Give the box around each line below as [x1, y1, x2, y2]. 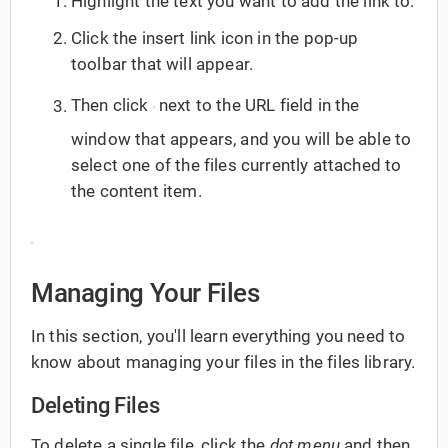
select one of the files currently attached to [71, 154, 402, 175]
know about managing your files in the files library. [31, 352, 416, 373]
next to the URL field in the [154, 95, 360, 116]
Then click [71, 95, 153, 116]
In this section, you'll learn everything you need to [31, 326, 406, 347]
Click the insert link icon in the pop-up [71, 28, 359, 49]
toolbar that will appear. [71, 54, 254, 75]
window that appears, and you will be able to [71, 128, 412, 149]
